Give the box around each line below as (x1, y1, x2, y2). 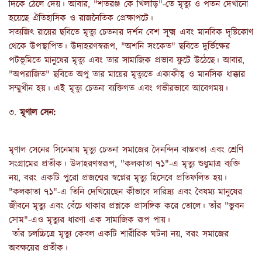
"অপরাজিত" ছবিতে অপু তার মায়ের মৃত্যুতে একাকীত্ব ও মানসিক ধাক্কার (9, 68, 245, 82)
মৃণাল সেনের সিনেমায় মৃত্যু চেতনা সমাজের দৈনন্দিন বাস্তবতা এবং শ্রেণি (9, 143, 243, 157)
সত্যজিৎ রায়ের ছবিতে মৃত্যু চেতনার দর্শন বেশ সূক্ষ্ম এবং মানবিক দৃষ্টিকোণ (9, 26, 253, 40)
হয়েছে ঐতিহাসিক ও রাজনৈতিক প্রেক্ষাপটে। (9, 12, 153, 26)
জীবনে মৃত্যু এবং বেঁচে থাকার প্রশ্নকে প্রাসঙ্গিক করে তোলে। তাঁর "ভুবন (9, 199, 244, 213)
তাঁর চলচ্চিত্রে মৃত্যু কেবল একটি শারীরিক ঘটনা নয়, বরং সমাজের (9, 227, 229, 242)
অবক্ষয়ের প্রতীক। (9, 242, 68, 256)
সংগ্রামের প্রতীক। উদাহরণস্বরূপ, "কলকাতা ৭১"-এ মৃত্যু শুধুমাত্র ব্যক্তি (9, 157, 240, 171)
